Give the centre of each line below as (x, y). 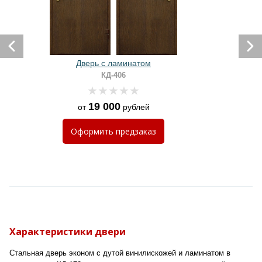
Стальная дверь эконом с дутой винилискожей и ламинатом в (120, 253)
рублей (135, 107)
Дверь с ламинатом (113, 63)
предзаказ (136, 131)
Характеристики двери (68, 232)
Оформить (93, 131)
